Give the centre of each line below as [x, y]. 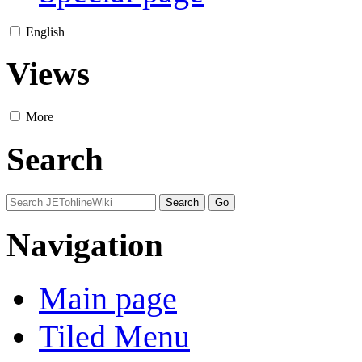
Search [55, 159]
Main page [108, 298]
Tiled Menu [114, 336]
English [45, 32]
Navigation [85, 245]
